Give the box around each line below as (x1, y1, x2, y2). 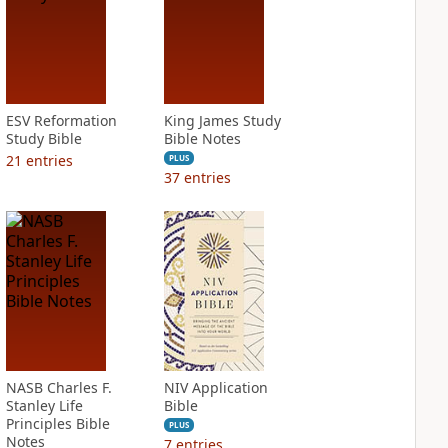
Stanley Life (5, 396, 83, 415)
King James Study (163, 111, 281, 130)
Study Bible (5, 129, 82, 148)
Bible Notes (163, 129, 241, 148)
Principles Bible (5, 414, 110, 433)
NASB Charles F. (5, 378, 112, 397)
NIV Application (163, 378, 268, 397)
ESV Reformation (5, 111, 117, 130)
